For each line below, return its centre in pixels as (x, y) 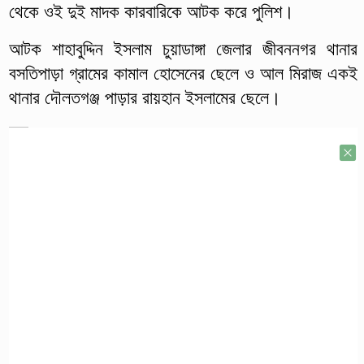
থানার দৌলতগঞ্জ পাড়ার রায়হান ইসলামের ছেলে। (145, 97)
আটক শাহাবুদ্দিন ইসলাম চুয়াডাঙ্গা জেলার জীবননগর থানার (183, 49)
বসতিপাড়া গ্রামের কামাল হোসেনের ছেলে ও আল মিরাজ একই (183, 73)
